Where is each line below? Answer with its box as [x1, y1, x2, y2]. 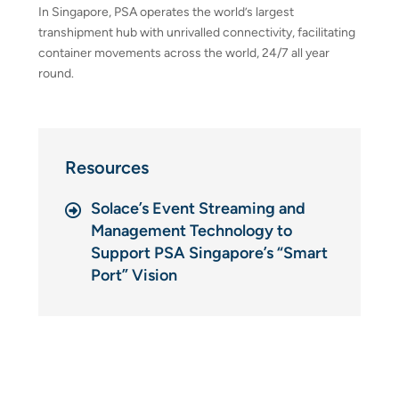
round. [38, 66, 74, 81]
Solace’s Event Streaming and [91, 199, 305, 218]
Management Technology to [91, 221, 292, 240]
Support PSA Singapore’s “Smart [91, 243, 328, 263]
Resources [65, 157, 149, 178]
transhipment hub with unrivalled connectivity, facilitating [38, 25, 355, 40]
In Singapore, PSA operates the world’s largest [38, 4, 294, 20]
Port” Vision [91, 265, 177, 285]
